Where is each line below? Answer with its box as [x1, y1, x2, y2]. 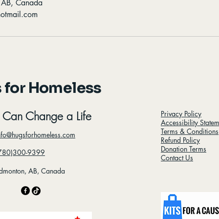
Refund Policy [161, 135, 200, 145]
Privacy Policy [161, 109, 201, 118]
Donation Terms [161, 144, 206, 153]
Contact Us [161, 153, 193, 162]
